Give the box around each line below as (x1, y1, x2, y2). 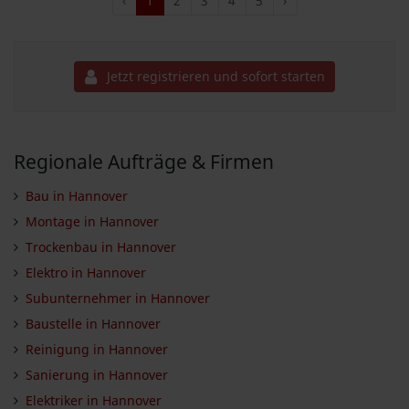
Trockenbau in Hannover (25, 237, 176, 256)
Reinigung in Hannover (25, 340, 168, 358)
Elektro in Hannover (25, 263, 146, 281)
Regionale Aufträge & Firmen (14, 148, 274, 174)
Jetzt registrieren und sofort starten (102, 68, 325, 86)
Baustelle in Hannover (25, 314, 161, 332)
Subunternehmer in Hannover (25, 288, 210, 307)
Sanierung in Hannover (25, 365, 168, 383)
